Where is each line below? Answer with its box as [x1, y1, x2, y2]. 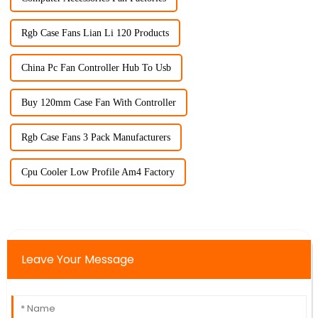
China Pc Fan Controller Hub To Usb [21, 62, 171, 74]
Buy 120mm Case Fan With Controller [21, 97, 176, 109]
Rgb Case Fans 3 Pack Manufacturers [21, 132, 170, 143]
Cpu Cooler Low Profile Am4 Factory [21, 167, 175, 178]
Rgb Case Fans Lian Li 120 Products [21, 28, 169, 39]
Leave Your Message [21, 251, 134, 268]
